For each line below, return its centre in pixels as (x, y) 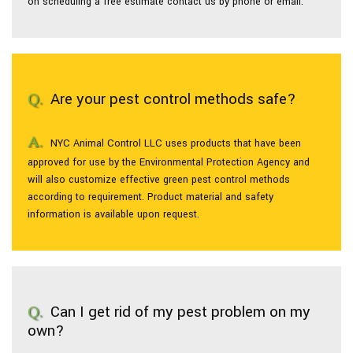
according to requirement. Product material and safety (150, 197)
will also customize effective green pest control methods (159, 180)
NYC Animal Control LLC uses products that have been (176, 143)
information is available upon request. (113, 214)
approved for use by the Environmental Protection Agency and (169, 162)
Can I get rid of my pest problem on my (180, 312)
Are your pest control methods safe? (173, 99)
